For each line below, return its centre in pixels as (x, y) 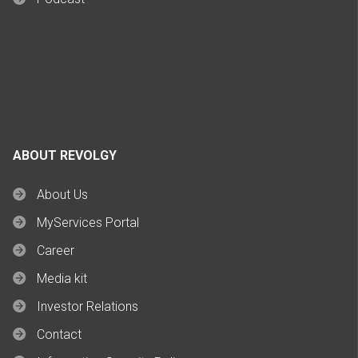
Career (56, 251)
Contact (59, 335)
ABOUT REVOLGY (65, 156)
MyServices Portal (88, 223)
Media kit (62, 279)
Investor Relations (88, 307)
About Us (62, 195)
